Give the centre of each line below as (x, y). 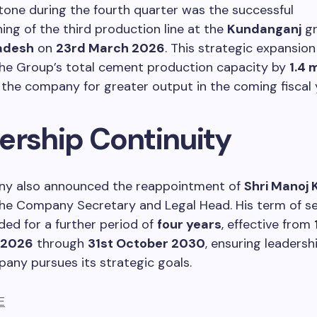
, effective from (268, 224)
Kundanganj (264, 29)
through (60, 243)
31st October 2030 (146, 243)
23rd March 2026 (110, 48)
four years (189, 224)
